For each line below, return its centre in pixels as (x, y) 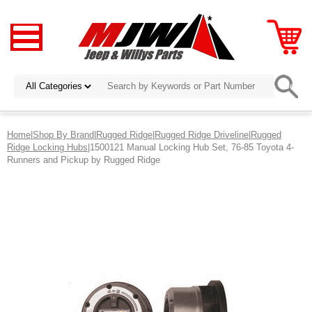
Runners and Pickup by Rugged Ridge (84, 159)
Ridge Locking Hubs (47, 147)
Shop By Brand (63, 134)
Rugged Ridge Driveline (202, 134)
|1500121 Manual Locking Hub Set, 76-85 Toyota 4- (191, 147)
